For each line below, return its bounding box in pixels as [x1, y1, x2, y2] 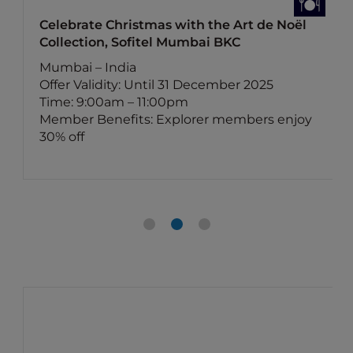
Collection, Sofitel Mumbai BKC [39, 35, 241, 50]
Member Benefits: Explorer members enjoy [39, 112, 313, 127]
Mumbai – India [39, 60, 137, 75]
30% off [39, 129, 85, 144]
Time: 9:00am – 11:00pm [39, 95, 189, 110]
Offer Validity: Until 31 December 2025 [39, 77, 274, 92]
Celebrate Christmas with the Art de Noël [39, 17, 307, 32]
